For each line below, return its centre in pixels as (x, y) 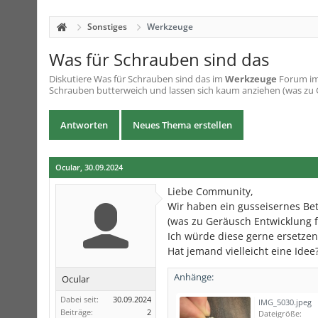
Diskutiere (71, 79)
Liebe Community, (210, 191)
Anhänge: (194, 277)
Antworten (84, 125)
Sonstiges (107, 27)
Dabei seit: (79, 299)
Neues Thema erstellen (182, 125)
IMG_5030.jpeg (285, 302)
